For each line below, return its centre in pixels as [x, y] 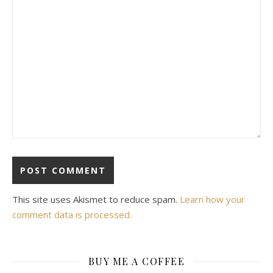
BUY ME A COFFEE [136, 261]
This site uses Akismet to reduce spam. [96, 199]
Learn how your [212, 199]
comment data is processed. [72, 214]
